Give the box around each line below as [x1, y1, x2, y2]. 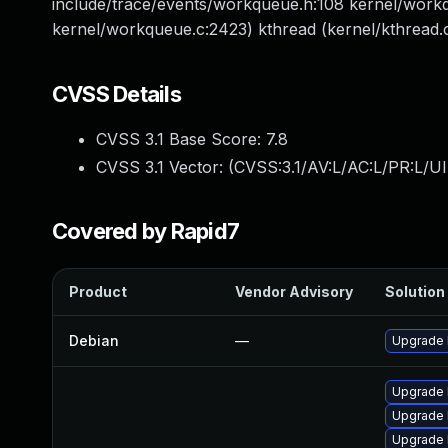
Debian [69, 332, 119, 349]
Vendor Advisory [235, 283, 353, 300]
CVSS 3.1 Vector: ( [96, 157, 234, 177]
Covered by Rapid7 [52, 218, 240, 244]
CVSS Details [52, 81, 181, 107]
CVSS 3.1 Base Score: [96, 129, 266, 149]
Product [69, 283, 127, 300]
